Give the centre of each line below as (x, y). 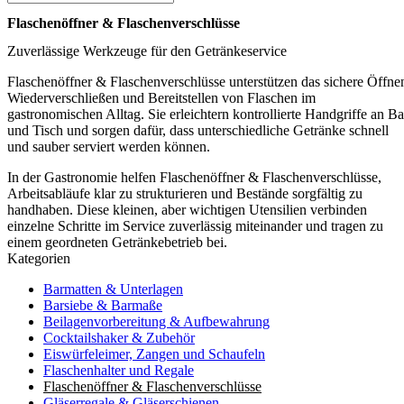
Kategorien (39, 259)
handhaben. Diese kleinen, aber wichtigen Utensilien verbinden (187, 210)
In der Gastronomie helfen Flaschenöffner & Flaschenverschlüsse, (194, 178)
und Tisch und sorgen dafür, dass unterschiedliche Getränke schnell (198, 131)
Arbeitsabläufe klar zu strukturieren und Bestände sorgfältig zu (185, 194)
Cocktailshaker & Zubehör (119, 338)
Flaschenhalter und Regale (119, 371)
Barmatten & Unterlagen (113, 289)
